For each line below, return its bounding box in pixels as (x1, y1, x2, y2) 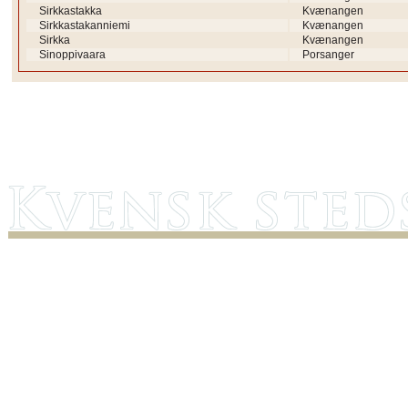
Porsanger (302, 48, 354, 61)
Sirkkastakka (39, 5, 102, 17)
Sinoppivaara (39, 48, 106, 61)
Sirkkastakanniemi (39, 19, 130, 32)
